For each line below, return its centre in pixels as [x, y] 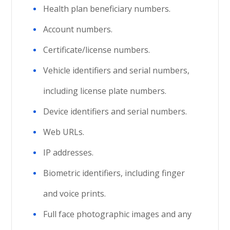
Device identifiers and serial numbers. [115, 111]
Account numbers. [78, 29]
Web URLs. [64, 132]
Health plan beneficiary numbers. [107, 9]
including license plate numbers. [105, 91]
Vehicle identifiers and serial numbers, [117, 70]
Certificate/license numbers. [97, 50]
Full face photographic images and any [118, 214]
